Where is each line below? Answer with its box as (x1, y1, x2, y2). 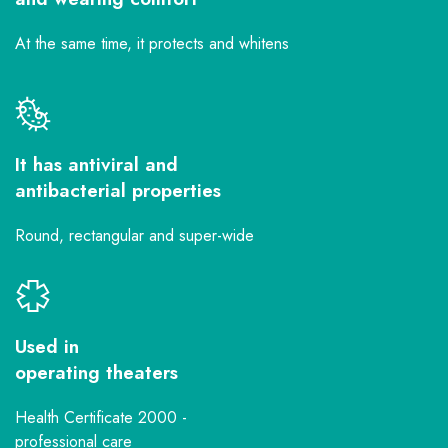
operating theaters (15, 359, 178, 386)
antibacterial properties (15, 177, 221, 204)
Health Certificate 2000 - (15, 406, 187, 429)
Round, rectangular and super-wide (15, 224, 254, 247)
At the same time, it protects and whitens (15, 32, 289, 55)
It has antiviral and (15, 151, 178, 178)
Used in (15, 333, 79, 360)
